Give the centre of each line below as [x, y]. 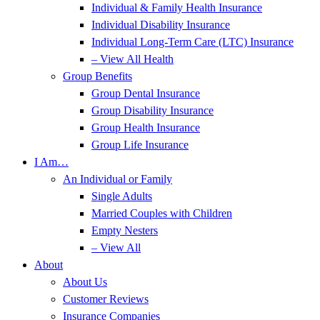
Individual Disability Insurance [161, 25]
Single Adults [122, 196]
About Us [85, 282]
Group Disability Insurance [152, 110]
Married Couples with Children [162, 213]
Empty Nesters [125, 230]
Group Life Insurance [140, 145]
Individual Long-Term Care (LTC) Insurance [192, 42]
